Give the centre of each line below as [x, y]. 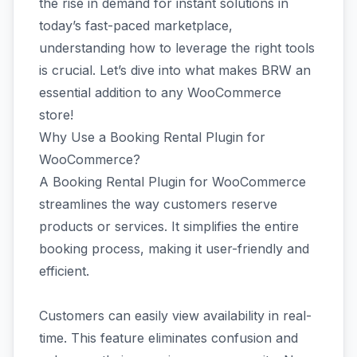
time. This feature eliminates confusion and [169, 338]
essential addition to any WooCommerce [160, 92]
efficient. [64, 271]
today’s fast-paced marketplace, [136, 25]
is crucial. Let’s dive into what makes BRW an [175, 70]
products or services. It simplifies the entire [169, 226]
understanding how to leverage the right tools [177, 48]
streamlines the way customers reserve [158, 204]
